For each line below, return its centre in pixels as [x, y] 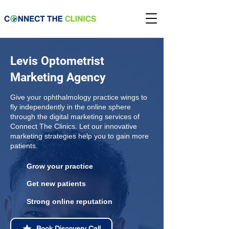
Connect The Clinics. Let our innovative [74, 126]
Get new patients [56, 184]
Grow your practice [60, 166]
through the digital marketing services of [75, 117]
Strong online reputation [70, 201]
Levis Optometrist [57, 61]
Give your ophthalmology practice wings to [79, 97]
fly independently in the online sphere [71, 107]
